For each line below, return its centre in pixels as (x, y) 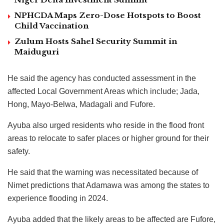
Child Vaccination (51, 25)
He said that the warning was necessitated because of (103, 172)
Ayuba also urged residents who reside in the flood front (106, 125)
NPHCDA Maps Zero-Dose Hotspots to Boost (108, 15)
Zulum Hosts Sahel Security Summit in (96, 41)
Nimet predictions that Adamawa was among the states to (108, 185)
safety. (19, 151)
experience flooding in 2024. (58, 198)
